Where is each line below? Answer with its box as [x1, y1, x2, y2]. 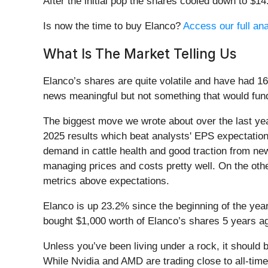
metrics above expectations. [43, 175, 169, 187]
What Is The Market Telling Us [43, 45, 236, 62]
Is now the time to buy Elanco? [43, 20, 183, 32]
